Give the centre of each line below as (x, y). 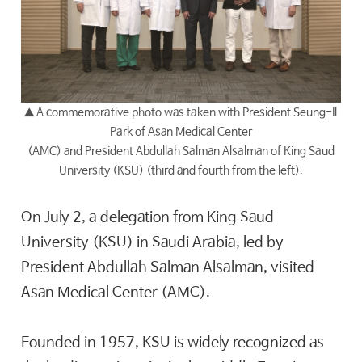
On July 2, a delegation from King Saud (148, 218)
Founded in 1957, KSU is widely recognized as (173, 343)
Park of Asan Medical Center (181, 132)
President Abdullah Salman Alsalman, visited (168, 268)
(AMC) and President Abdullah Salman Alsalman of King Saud (181, 152)
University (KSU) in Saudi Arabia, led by (153, 243)
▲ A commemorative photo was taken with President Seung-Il (181, 113)
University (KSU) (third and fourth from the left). (181, 171)
